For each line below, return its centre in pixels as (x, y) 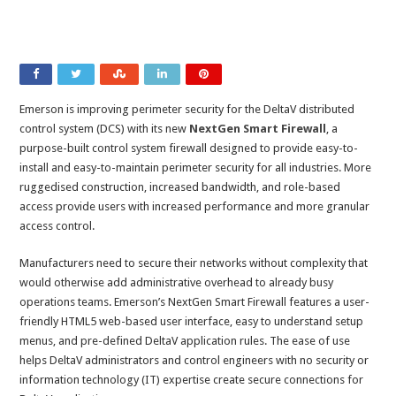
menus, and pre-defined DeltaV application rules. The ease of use (185, 341)
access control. (57, 226)
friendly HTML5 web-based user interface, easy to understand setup (192, 322)
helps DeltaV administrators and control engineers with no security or (194, 361)
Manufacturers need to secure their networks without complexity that (194, 263)
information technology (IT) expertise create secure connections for (192, 380)
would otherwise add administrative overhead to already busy (177, 283)
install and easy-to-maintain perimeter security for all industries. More (196, 168)
